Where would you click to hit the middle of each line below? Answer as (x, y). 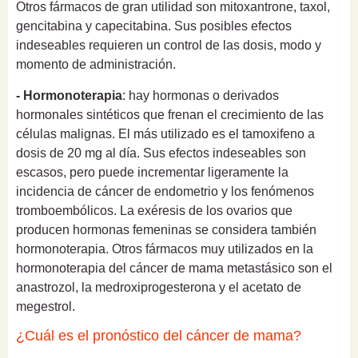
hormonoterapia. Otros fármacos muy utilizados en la (165, 249)
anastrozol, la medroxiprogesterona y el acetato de (159, 287)
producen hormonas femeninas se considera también (166, 229)
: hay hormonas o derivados (201, 95)
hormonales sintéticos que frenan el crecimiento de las (170, 114)
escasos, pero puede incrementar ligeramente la (152, 172)
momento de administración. (96, 64)
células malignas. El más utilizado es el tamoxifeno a (165, 133)
